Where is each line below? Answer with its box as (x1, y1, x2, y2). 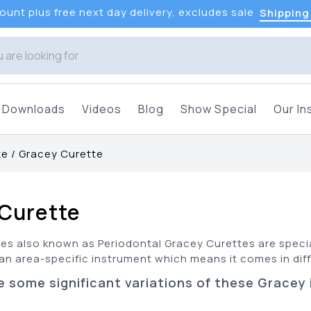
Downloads (2, 101, 65, 117)
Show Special (180, 101, 257, 117)
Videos (82, 101, 121, 117)
